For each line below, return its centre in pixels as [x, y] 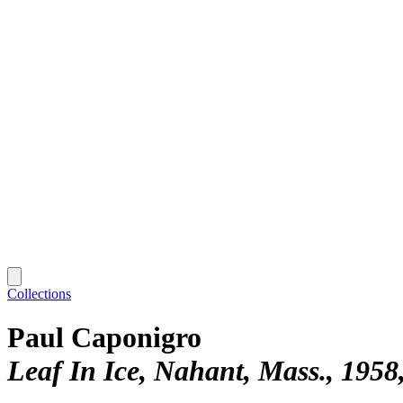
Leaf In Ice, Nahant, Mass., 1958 [203, 371]
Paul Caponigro [104, 338]
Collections [39, 293]
